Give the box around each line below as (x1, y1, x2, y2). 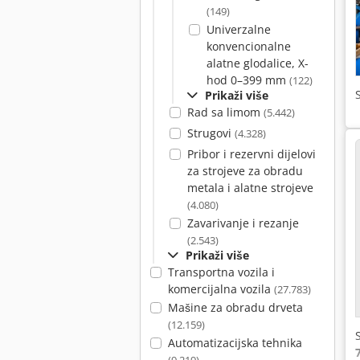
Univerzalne (206, 22, 271, 37)
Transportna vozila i (167, 264, 275, 280)
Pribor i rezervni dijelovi (186, 146, 316, 162)
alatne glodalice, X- (206, 55, 309, 71)
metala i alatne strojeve (186, 180, 313, 195)
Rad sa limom (186, 104, 264, 120)
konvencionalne (206, 39, 291, 54)
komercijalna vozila (167, 281, 274, 297)
